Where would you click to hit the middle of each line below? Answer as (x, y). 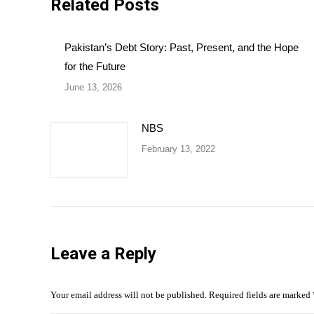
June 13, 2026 (93, 87)
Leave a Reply (103, 254)
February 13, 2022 (178, 149)
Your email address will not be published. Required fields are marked (182, 295)
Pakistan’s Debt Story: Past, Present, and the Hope (182, 47)
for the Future (95, 66)
